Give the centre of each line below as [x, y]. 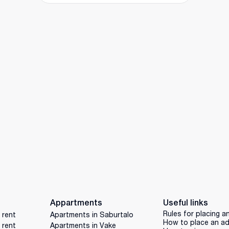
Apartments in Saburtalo [91, 214]
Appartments [76, 203]
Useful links [186, 203]
